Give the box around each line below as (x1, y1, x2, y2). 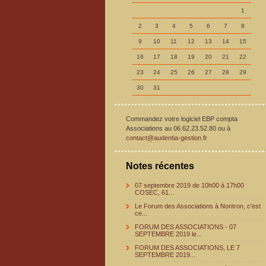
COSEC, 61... (135, 189, 174, 196)
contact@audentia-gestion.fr (126, 134, 207, 141)
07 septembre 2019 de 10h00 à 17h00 (135, 182, 244, 189)
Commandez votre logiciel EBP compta (126, 115, 237, 122)
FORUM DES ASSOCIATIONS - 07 (135, 223, 236, 230)
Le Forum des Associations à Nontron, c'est (135, 202, 261, 210)
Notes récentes (126, 161, 194, 171)
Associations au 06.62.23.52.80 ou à (126, 125, 230, 132)
